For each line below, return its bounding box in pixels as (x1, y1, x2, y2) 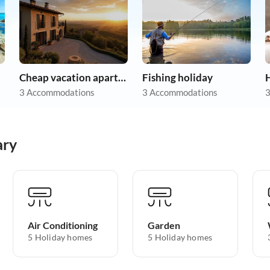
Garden (148, 219, 181, 231)
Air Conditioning (28, 219, 98, 231)
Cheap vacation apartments (118, 71, 126, 84)
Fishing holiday (142, 71, 213, 84)
